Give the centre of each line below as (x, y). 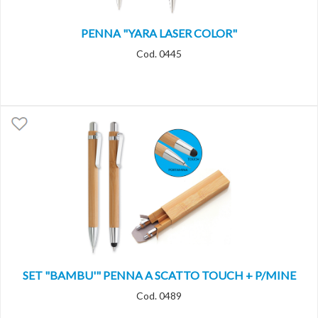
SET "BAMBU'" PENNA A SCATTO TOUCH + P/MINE (159, 275)
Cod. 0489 (159, 296)
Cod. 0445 (159, 54)
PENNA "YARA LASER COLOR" (159, 33)
